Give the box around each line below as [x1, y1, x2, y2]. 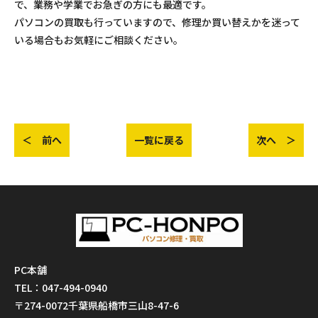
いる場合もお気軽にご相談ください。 [14, 33, 183, 48]
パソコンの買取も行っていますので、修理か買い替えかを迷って [14, 15, 300, 30]
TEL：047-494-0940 [14, 280, 107, 295]
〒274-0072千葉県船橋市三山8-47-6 [14, 298, 179, 313]
